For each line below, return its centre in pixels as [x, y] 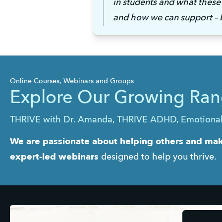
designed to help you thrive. [158, 157]
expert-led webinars [54, 157]
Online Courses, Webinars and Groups [72, 82]
